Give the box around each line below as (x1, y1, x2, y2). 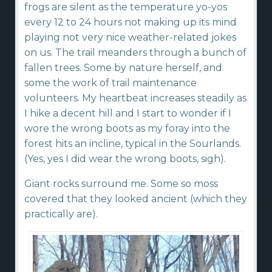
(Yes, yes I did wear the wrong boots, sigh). (24, 153, 226, 165)
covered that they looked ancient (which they (24, 193, 247, 205)
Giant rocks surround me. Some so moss (24, 178, 218, 190)
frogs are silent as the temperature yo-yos (24, 1, 227, 13)
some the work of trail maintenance (24, 77, 197, 89)
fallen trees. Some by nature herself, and (24, 62, 222, 74)
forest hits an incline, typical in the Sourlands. (24, 138, 241, 150)
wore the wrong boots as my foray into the (24, 123, 230, 135)
